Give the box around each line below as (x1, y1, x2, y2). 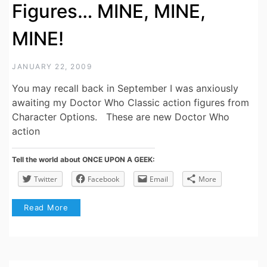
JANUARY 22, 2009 (12, 61, 92, 71)
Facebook (88, 173, 119, 184)
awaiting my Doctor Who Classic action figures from (12, 96, 249, 108)
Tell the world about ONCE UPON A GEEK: (12, 154, 155, 164)
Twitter (34, 173, 57, 184)
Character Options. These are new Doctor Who (12, 110, 229, 123)
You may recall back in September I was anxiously (12, 82, 238, 94)
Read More (24, 202, 69, 212)
